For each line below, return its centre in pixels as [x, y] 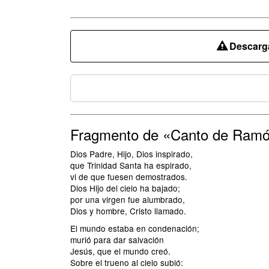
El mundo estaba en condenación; [135, 228]
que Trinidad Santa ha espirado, [131, 165]
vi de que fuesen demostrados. [129, 177]
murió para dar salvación [117, 240]
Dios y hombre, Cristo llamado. [128, 211]
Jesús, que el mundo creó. [120, 251]
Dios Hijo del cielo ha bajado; [125, 188]
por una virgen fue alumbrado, [128, 199]
